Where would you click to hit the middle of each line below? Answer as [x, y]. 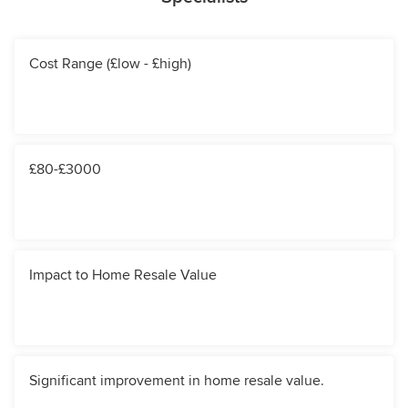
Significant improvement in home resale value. [177, 381]
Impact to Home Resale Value [123, 275]
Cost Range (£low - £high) [110, 64]
